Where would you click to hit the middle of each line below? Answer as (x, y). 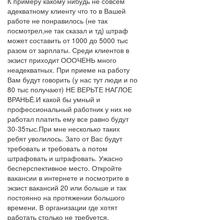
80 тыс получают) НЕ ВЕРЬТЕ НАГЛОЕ (70, 89)
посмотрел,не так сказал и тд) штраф (68, 30)
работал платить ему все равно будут (68, 119)
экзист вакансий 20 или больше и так (67, 188)
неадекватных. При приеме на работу (69, 70)
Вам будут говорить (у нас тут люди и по (72, 80)
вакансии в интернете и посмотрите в (68, 178)
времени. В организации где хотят (62, 207)
